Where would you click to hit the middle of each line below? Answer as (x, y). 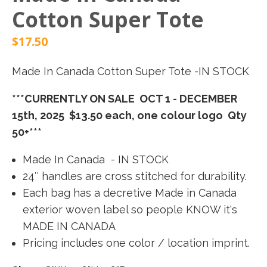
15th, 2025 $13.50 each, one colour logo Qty (129, 115)
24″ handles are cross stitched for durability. (135, 176)
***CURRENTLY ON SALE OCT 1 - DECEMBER (125, 99)
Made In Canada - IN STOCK (96, 159)
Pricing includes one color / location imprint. (136, 243)
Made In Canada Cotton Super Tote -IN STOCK (131, 71)
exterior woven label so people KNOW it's (130, 209)
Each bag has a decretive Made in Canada (130, 193)
